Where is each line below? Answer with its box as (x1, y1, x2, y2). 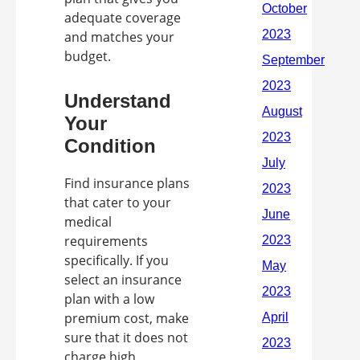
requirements (64, 232, 148, 250)
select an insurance (64, 271, 182, 288)
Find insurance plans (64, 174, 190, 192)
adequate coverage (64, 9, 181, 27)
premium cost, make (64, 309, 189, 327)
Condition (64, 135, 156, 157)
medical (64, 213, 112, 231)
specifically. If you (64, 252, 169, 269)
